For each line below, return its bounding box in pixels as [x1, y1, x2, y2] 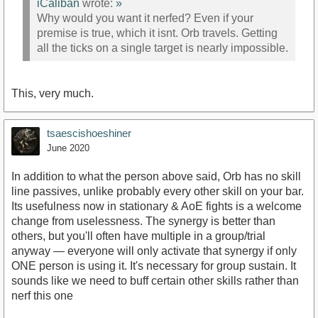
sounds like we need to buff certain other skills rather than [11, 275, 299, 287]
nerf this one [11, 290, 73, 302]
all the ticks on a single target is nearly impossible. [37, 41, 288, 54]
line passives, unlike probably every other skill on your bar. [11, 185, 304, 198]
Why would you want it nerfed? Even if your [37, 11, 253, 24]
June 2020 [47, 143, 89, 154]
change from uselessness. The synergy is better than [11, 215, 275, 228]
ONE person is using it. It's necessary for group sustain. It [11, 260, 296, 273]
